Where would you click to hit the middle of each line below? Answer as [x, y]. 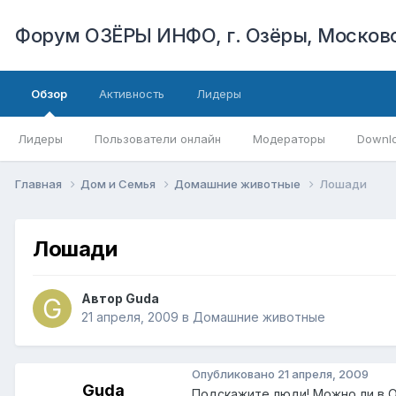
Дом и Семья [119, 183]
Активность [132, 94]
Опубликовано [235, 373]
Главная [40, 183]
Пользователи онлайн [158, 139]
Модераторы [289, 139]
